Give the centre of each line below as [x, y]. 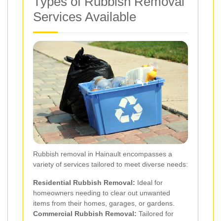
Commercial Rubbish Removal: [85, 213]
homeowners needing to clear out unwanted [102, 193]
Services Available [85, 17]
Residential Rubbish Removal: [84, 182]
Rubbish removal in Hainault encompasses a [103, 154]
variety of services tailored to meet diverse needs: [110, 164]
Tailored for [155, 213]
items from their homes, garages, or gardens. [104, 203]
